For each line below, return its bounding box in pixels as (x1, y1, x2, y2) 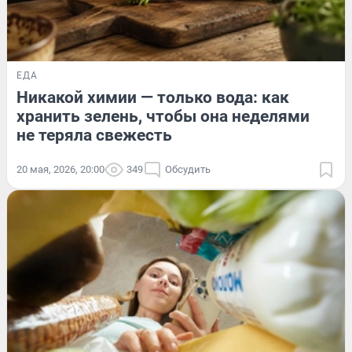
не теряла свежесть (16, 125, 172, 145)
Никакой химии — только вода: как (16, 87, 289, 107)
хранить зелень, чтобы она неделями (16, 106, 310, 126)
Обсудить (165, 163, 211, 175)
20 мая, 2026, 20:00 (16, 163, 104, 175)
